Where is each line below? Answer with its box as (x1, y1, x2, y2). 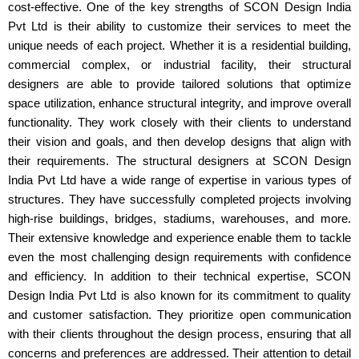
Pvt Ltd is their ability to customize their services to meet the (8, 19, 351, 33)
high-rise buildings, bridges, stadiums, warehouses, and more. (8, 212, 351, 225)
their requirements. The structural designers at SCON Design (8, 154, 351, 167)
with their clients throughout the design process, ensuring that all (8, 327, 351, 341)
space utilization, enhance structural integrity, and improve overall (8, 96, 351, 110)
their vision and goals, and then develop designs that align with (8, 135, 351, 148)
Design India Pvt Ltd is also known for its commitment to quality (8, 288, 351, 302)
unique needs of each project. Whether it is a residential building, (8, 38, 351, 52)
